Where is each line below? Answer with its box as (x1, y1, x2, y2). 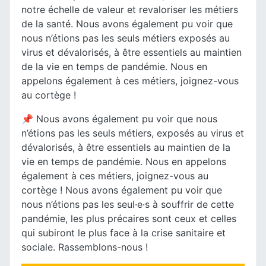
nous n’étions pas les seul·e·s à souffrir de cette (21, 198, 234, 210)
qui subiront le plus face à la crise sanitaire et (21, 227, 226, 239)
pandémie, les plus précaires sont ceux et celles (21, 213, 236, 224)
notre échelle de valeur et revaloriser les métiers (21, 4, 238, 15)
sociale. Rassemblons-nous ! (21, 241, 148, 253)
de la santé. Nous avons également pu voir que (21, 18, 233, 30)
